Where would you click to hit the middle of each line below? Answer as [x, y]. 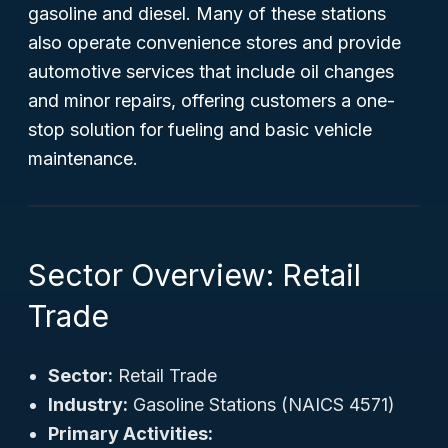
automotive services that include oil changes [211, 71]
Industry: [88, 404]
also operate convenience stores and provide [214, 42]
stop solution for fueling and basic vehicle [200, 129]
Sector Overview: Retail [194, 275]
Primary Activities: [130, 433]
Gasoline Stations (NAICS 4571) [261, 404]
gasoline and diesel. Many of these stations [207, 13]
